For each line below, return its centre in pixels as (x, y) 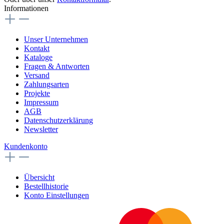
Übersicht (39, 177)
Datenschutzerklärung (58, 120)
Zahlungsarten (46, 84)
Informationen (26, 8)
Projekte (37, 93)
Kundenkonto (26, 146)
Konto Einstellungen (56, 195)
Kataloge (38, 57)
